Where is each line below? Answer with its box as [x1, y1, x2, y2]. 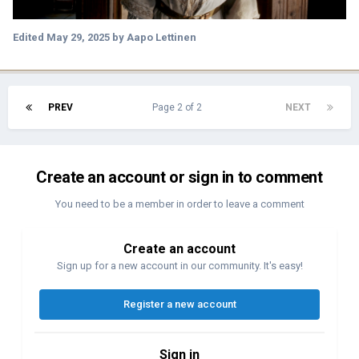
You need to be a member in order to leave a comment [54, 197, 305, 210]
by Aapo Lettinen [110, 31, 196, 44]
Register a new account [123, 297, 236, 310]
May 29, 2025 [46, 31, 110, 44]
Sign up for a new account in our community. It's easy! [56, 259, 303, 272]
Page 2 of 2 [151, 101, 207, 113]
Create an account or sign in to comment [36, 167, 323, 187]
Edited [13, 31, 46, 44]
